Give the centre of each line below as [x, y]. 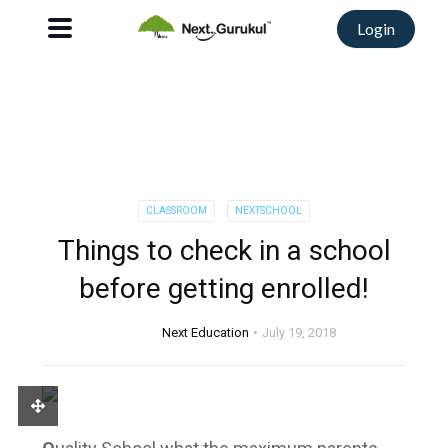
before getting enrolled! [224, 288]
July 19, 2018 [299, 332]
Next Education [205, 332]
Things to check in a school [224, 250]
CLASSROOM [176, 210]
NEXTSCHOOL [268, 210]
